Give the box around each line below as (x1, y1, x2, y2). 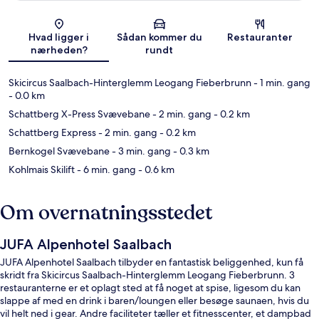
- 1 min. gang (251, 75, 310, 89)
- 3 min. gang (110, 144, 171, 157)
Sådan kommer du (116, 30, 202, 43)
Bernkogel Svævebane (9, 144, 110, 157)
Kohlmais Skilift (9, 162, 75, 176)
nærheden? (30, 43, 88, 56)
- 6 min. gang (75, 162, 136, 176)
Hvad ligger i (28, 30, 90, 43)
